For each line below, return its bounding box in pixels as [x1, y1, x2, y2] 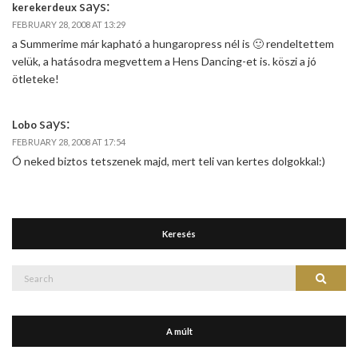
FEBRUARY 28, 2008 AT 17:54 [12, 136, 125, 147]
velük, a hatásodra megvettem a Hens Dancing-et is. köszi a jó [12, 54, 316, 68]
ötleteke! [12, 71, 59, 86]
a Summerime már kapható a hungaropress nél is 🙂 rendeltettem [12, 36, 334, 50]
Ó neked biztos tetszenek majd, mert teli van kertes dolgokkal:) [12, 153, 325, 168]
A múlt [165, 325, 193, 336]
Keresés [162, 228, 196, 239]
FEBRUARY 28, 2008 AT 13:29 [12, 18, 125, 30]
